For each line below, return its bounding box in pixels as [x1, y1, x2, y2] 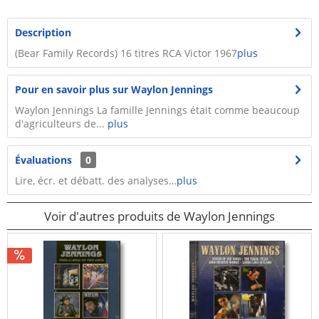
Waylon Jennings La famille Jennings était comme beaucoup [15, 103, 300, 117]
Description [15, 26, 71, 39]
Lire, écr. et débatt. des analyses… [15, 174, 177, 187]
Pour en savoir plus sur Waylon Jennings [15, 83, 213, 96]
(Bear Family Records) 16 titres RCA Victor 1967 [15, 46, 237, 60]
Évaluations [15, 153, 72, 167]
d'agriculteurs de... [15, 117, 108, 130]
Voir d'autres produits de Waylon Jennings [44, 208, 275, 224]
